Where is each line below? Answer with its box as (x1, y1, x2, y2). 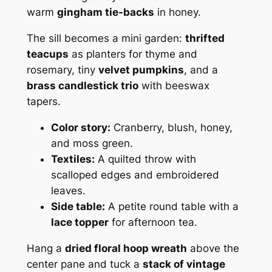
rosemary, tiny (26, 63, 98, 76)
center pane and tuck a (26, 257, 143, 270)
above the (186, 242, 239, 254)
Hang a (26, 242, 65, 254)
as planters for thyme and (68, 47, 197, 60)
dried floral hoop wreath (64, 242, 187, 254)
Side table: (50, 200, 105, 212)
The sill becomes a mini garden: (26, 32, 185, 44)
